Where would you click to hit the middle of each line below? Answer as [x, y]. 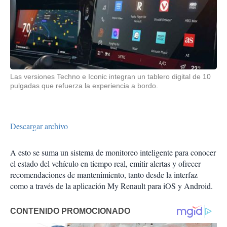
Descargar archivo [39, 126]
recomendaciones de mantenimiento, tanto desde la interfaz [104, 175]
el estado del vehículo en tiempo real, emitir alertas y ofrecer [105, 164]
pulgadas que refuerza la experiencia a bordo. [84, 86]
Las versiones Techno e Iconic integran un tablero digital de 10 [110, 77]
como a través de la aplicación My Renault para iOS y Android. [111, 186]
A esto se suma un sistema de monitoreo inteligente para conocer [113, 153]
